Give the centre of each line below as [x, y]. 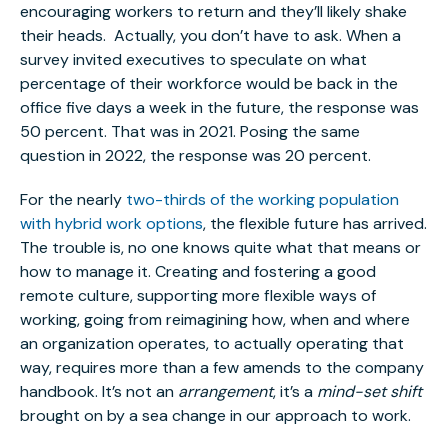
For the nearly [73, 200]
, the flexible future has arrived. [315, 224]
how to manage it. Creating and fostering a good [198, 272]
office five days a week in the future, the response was [219, 108]
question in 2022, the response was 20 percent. [197, 156]
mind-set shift [369, 392]
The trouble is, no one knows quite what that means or [220, 248]
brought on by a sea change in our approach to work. [217, 416]
